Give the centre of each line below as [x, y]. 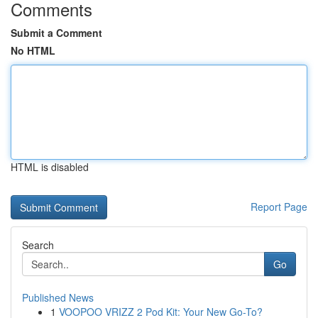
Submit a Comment [56, 33]
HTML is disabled [50, 167]
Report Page [279, 207]
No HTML [33, 50]
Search [38, 245]
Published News [58, 297]
